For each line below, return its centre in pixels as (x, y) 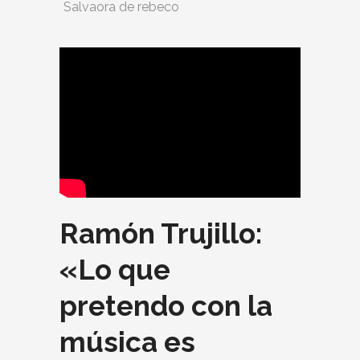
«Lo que (115, 270)
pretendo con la (166, 306)
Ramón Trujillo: (161, 234)
